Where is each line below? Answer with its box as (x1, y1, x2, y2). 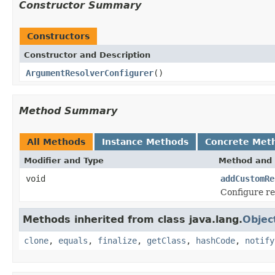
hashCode (196, 235, 235, 246)
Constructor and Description (24, 50, 150, 60)
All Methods (27, 136, 85, 147)
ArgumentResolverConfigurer (26, 68, 153, 78)
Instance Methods (102, 136, 188, 147)
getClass (147, 235, 186, 246)
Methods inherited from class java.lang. (23, 213, 242, 225)
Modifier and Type (24, 155, 104, 165)
